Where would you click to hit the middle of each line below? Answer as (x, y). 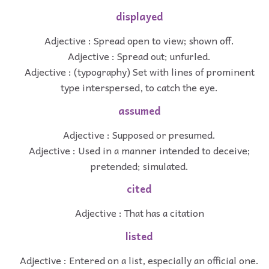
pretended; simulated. (139, 165)
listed (139, 237)
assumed (139, 110)
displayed (139, 17)
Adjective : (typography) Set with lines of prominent (139, 72)
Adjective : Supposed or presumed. (139, 134)
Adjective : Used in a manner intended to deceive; (139, 150)
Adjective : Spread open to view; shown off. (139, 41)
